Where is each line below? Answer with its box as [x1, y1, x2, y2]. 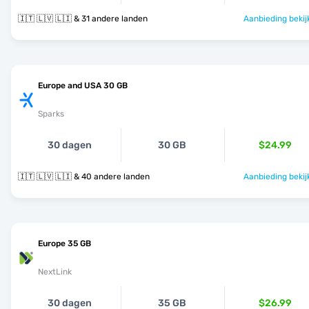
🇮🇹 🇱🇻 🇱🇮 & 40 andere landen [74, 172, 150, 181]
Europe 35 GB [38, 239, 91, 248]
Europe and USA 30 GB [38, 81, 128, 90]
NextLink [38, 267, 72, 277]
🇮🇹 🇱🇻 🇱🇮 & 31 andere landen [74, 14, 148, 23]
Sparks [38, 109, 64, 119]
